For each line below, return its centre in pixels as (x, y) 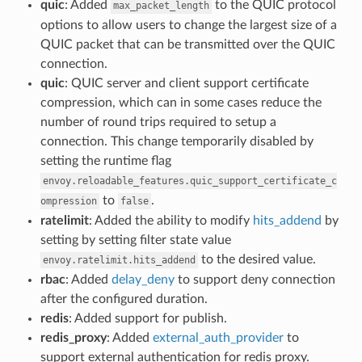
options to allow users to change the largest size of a (188, 25)
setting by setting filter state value (135, 240)
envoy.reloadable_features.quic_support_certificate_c (189, 181)
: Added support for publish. (147, 318)
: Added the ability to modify (170, 220)
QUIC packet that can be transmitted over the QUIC (187, 44)
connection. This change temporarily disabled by (177, 141)
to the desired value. (257, 259)
